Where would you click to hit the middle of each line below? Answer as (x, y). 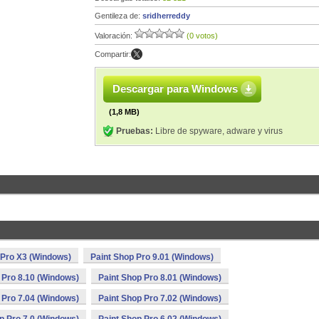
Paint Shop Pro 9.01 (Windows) (152, 257)
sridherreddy (166, 16)
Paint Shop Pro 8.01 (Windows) (160, 278)
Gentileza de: (119, 16)
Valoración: (115, 36)
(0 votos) (202, 36)
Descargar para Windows (175, 89)
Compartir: (113, 54)
